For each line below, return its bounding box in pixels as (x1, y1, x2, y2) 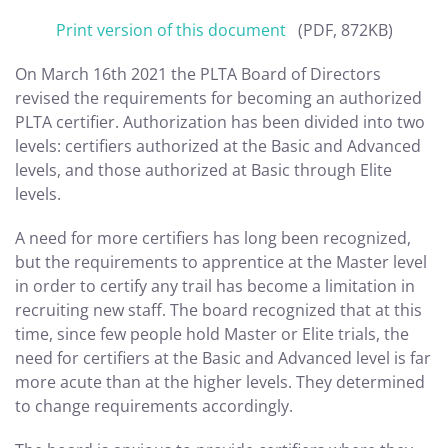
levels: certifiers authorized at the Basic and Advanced (15, 135, 421, 157)
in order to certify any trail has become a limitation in (15, 275, 415, 297)
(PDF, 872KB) (285, 19, 393, 41)
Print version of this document (55, 19, 286, 41)
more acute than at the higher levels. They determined (15, 371, 425, 393)
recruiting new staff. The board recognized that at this (15, 299, 422, 321)
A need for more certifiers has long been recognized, (15, 227, 411, 249)
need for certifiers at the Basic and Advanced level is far (15, 347, 431, 369)
